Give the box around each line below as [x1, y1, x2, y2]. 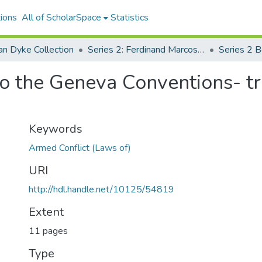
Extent [29, 204, 64, 220]
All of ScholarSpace [21, 11, 101, 24]
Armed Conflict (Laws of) [29, 142, 131, 154]
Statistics [110, 11, 149, 24]
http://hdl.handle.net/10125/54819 [29, 183, 174, 196]
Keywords [29, 121, 82, 137]
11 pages [29, 225, 68, 237]
